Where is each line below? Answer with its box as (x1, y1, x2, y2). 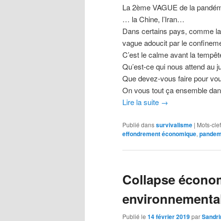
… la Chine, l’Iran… (122, 14, 184, 25)
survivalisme (156, 120, 192, 129)
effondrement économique (122, 129, 196, 138)
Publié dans (122, 120, 154, 129)
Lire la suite (122, 97, 161, 108)
